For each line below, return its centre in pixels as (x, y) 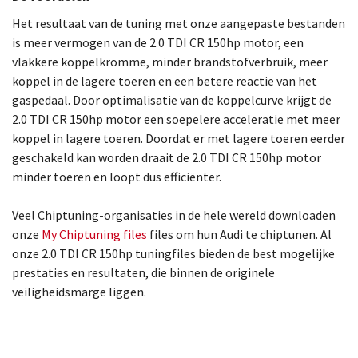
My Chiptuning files (95, 234)
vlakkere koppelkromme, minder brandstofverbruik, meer (170, 62)
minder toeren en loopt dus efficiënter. (117, 177)
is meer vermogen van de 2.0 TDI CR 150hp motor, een (158, 42)
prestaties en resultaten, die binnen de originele (143, 272)
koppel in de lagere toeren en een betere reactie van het (165, 81)
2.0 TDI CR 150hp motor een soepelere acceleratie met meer (176, 119)
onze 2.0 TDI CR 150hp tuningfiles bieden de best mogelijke (173, 253)
